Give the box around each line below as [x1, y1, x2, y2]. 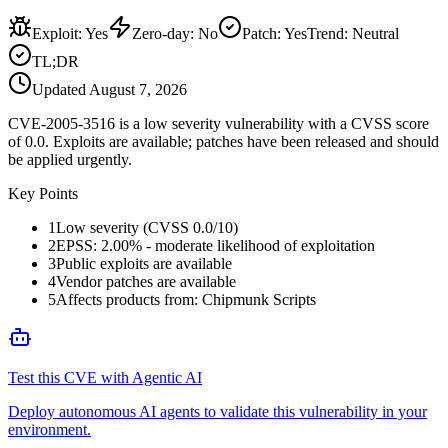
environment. [8, 420, 91, 438]
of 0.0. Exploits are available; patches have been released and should [8, 132, 439, 150]
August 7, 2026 [89, 80, 187, 98]
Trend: [307, 24, 352, 42]
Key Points [8, 184, 78, 202]
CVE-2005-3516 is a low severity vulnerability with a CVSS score [8, 114, 429, 132]
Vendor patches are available [56, 272, 236, 290]
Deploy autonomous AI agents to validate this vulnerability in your [8, 402, 427, 420]
